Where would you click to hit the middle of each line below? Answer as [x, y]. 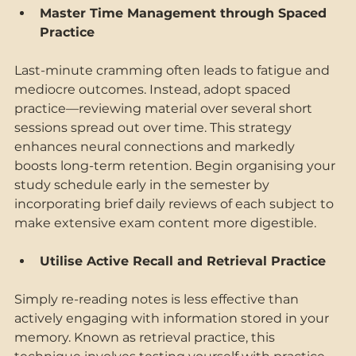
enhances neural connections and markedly [156, 146]
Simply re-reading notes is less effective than [158, 299]
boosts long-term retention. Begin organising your [176, 165]
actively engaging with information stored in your [173, 318]
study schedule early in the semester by [143, 184]
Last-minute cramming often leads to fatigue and [174, 70]
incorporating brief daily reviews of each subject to [176, 203]
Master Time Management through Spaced [185, 13]
